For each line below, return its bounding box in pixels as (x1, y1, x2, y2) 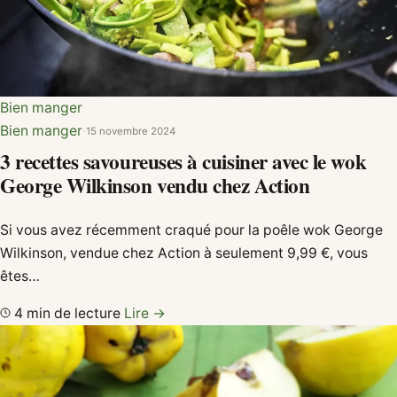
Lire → (124, 305, 166, 323)
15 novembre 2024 (86, 124, 175, 137)
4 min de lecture (11, 305, 124, 323)
